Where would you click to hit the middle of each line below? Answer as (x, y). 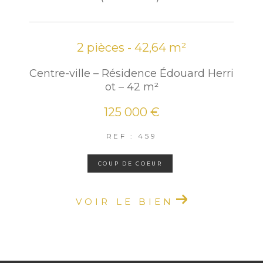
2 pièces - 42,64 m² (131, 48)
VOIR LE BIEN (125, 202)
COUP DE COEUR (130, 164)
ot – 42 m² (131, 87)
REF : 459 (131, 136)
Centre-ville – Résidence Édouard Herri (131, 74)
